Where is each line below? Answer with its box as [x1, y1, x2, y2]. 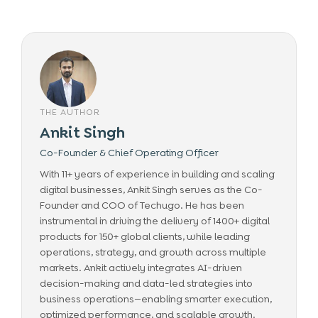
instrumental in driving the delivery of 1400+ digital [40, 214, 270, 227]
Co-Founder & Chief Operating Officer [40, 146, 219, 159]
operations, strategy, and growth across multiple [40, 246, 266, 258]
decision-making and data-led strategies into [40, 277, 253, 290]
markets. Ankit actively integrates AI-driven [40, 261, 242, 274]
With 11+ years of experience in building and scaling [40, 168, 275, 180]
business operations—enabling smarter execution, [40, 292, 272, 305]
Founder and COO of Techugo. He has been [40, 199, 244, 212]
